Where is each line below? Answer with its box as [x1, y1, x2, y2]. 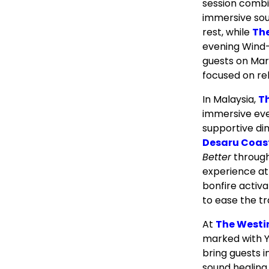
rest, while [202, 25, 252, 39]
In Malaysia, [202, 92, 258, 106]
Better [202, 150, 231, 164]
